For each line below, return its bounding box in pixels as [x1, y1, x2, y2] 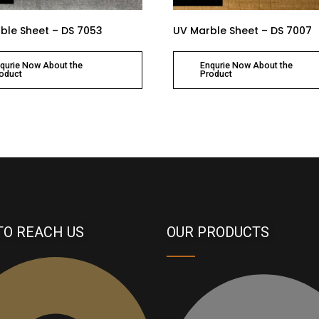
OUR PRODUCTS [167, 224, 269, 241]
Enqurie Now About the [200, 60, 293, 71]
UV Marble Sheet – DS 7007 [173, 23, 313, 38]
